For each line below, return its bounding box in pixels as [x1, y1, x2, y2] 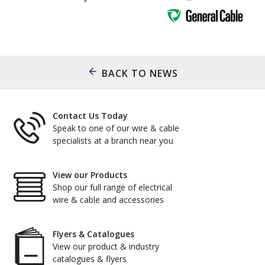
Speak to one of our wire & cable [53, 122, 179, 134]
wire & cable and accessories [53, 193, 164, 205]
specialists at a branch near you [53, 134, 173, 146]
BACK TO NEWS [101, 67, 178, 80]
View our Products [53, 169, 127, 180]
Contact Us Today [53, 109, 128, 121]
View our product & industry [53, 240, 159, 252]
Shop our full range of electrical [53, 181, 172, 193]
